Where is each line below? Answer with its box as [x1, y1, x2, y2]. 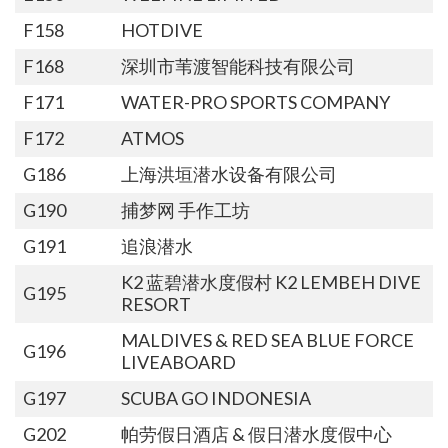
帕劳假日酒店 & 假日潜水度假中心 [120, 422, 392, 445]
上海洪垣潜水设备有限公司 [120, 162, 337, 185]
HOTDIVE [120, 18, 203, 41]
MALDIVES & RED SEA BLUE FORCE [120, 328, 414, 351]
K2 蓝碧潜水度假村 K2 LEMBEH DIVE [120, 270, 421, 293]
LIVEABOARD [120, 350, 236, 373]
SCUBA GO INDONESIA [120, 386, 311, 409]
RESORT [120, 292, 191, 315]
